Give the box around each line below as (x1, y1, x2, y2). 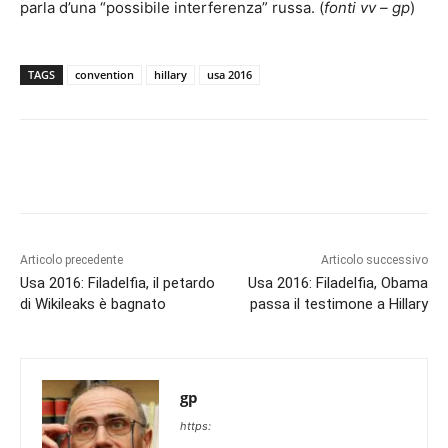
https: (180, 418, 211, 433)
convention (75, 66, 134, 82)
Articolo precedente (20, 252, 123, 267)
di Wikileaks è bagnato (20, 294, 166, 313)
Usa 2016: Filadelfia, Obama (247, 273, 428, 292)
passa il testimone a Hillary (249, 294, 428, 313)
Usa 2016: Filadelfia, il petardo (20, 273, 215, 292)
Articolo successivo (320, 252, 428, 267)
